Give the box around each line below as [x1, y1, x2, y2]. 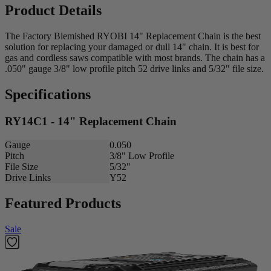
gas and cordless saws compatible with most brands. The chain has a [5, 53, 265, 64]
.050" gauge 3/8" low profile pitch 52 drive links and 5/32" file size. [5, 64, 264, 74]
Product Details [5, 2, 102, 19]
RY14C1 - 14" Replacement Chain [5, 115, 177, 128]
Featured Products [5, 195, 121, 211]
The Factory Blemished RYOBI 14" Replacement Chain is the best [5, 31, 261, 42]
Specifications [5, 87, 91, 103]
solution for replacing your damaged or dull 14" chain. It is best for [5, 42, 259, 53]
